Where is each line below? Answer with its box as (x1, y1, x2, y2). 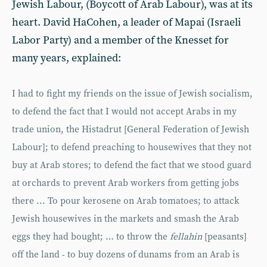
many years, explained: (12, 51, 121, 65)
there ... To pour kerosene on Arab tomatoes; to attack (12, 195, 239, 207)
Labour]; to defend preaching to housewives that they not (12, 141, 252, 153)
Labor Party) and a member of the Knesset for (12, 33, 229, 47)
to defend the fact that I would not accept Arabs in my (12, 105, 237, 117)
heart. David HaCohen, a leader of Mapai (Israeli (12, 15, 241, 29)
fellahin (170, 231, 202, 243)
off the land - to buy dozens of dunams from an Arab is (12, 249, 240, 260)
